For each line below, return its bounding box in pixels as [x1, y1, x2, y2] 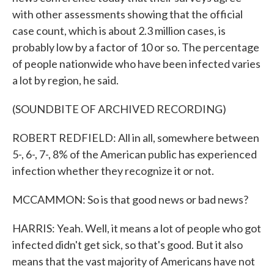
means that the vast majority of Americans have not [12, 254, 255, 268]
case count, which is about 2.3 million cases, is [12, 24, 226, 37]
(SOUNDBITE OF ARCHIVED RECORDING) [12, 102, 226, 116]
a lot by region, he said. [12, 73, 119, 87]
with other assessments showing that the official [12, 7, 243, 21]
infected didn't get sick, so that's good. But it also [12, 238, 243, 251]
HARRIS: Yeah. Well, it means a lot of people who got [12, 221, 261, 235]
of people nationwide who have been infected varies [12, 57, 261, 70]
